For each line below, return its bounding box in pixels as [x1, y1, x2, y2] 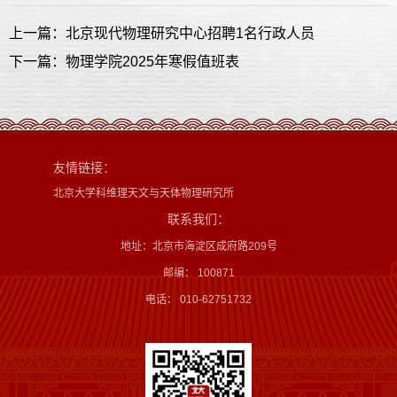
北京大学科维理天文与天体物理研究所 [53, 186, 234, 199]
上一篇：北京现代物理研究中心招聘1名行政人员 [9, 25, 315, 41]
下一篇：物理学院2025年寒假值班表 [9, 53, 239, 69]
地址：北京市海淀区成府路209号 [120, 239, 277, 253]
